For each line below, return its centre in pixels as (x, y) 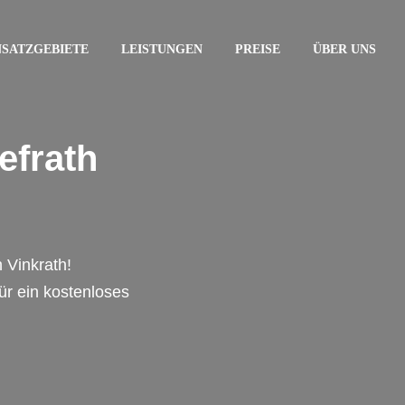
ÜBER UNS (344, 49)
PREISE (258, 49)
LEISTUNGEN (162, 49)
